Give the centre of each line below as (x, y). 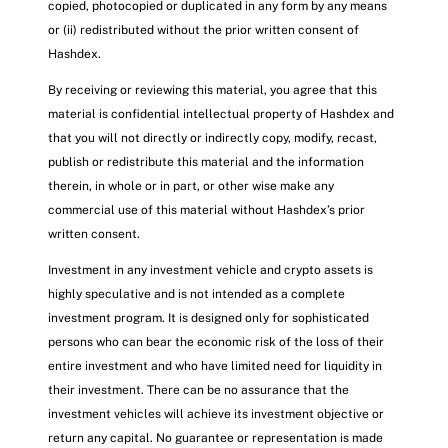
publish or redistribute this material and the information (206, 161)
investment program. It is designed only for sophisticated (208, 317)
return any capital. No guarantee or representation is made (215, 437)
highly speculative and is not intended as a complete (196, 293)
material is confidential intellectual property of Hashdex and (221, 113)
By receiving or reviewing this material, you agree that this (212, 89)
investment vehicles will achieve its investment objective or (216, 413)
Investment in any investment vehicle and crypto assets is (210, 269)
